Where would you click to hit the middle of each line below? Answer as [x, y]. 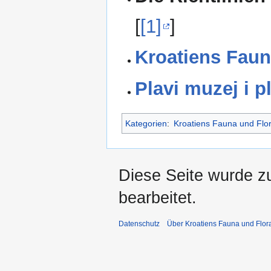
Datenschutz [139, 224]
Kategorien [146, 124]
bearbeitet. [158, 198]
